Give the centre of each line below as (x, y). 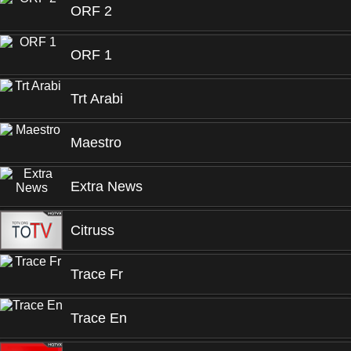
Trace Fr (97, 274)
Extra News (107, 186)
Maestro (96, 143)
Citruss (92, 230)
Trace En (99, 318)
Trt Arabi (97, 99)
